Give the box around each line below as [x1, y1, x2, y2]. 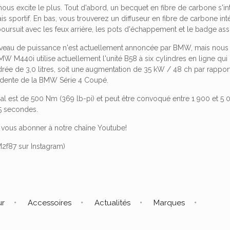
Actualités [94, 198, 130, 207]
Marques [153, 198, 185, 207]
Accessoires [27, 198, 71, 207]
